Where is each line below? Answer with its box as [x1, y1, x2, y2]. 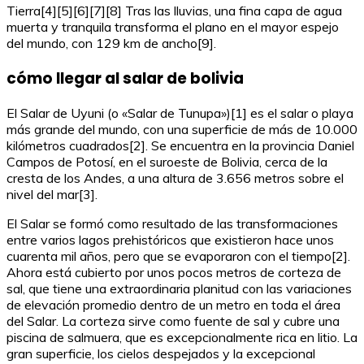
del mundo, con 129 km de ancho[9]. [6, 34, 216, 51]
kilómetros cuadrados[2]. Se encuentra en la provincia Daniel [6, 137, 354, 154]
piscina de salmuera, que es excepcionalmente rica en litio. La [6, 329, 357, 346]
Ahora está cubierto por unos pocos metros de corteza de [6, 264, 341, 281]
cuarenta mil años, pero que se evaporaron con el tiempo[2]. [6, 248, 350, 265]
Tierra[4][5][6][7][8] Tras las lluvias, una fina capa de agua [6, 2, 342, 19]
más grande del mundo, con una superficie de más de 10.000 [6, 121, 357, 138]
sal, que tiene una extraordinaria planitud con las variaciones [6, 280, 352, 297]
